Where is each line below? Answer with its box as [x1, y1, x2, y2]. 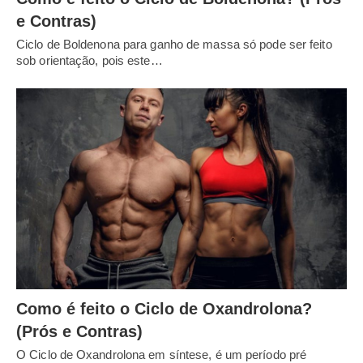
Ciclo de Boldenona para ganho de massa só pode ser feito [16, 36, 332, 51]
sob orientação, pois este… [16, 53, 163, 67]
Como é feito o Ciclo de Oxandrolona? [16, 300, 312, 318]
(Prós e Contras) [16, 322, 143, 341]
